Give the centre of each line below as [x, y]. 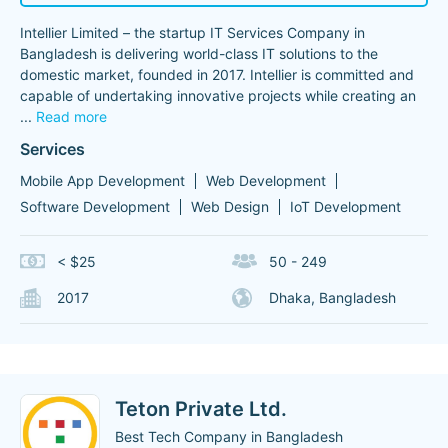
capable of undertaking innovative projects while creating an [218, 95]
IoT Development [345, 206]
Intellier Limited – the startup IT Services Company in [192, 32]
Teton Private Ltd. [201, 409]
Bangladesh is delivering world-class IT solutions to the [199, 53]
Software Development [95, 206]
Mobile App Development [102, 180]
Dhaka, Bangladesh [332, 297]
